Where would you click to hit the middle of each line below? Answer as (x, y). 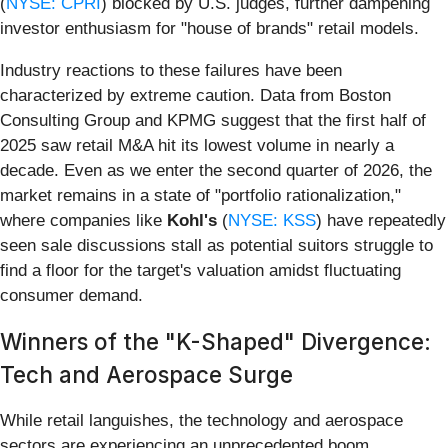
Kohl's (192, 220)
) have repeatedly (381, 220)
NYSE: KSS (272, 220)
